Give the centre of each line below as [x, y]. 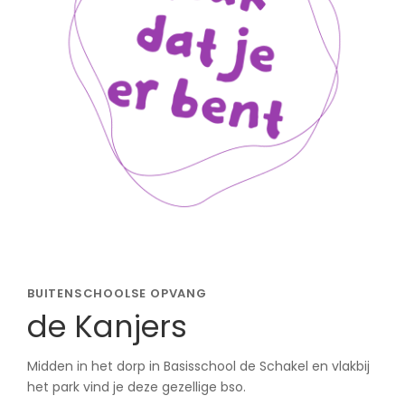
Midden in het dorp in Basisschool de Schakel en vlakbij [198, 367]
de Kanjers [107, 326]
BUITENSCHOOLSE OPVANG [117, 293]
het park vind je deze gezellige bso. [137, 387]
